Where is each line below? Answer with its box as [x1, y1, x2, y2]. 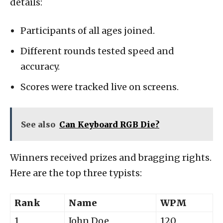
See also [21, 119, 55, 129]
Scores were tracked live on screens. [20, 81, 179, 93]
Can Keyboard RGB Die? [59, 119, 159, 129]
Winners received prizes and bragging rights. [10, 151, 212, 163]
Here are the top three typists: [10, 167, 142, 179]
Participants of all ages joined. [20, 24, 155, 36]
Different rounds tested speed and [20, 45, 174, 57]
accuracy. [20, 60, 60, 72]
